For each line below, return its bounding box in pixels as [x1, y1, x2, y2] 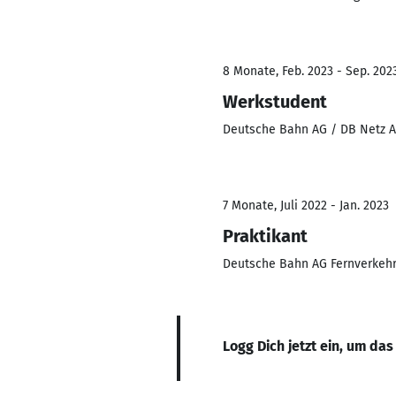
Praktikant [223, 225, 308, 247]
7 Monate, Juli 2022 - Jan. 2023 [223, 198, 389, 213]
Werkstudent [223, 91, 327, 112]
